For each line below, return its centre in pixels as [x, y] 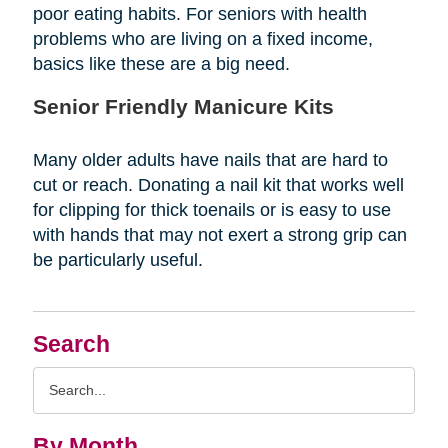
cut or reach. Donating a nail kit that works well [218, 184]
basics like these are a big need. [161, 63]
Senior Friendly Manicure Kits [183, 106]
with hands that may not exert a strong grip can [219, 234]
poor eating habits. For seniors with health [199, 13]
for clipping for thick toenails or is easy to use [211, 209]
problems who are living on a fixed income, [202, 38]
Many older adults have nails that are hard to [210, 159]
